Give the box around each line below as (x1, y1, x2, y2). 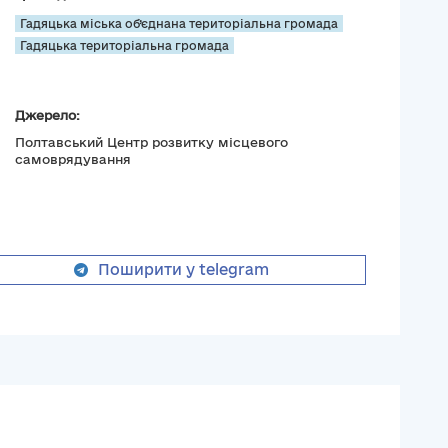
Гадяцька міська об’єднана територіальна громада (19, 17, 338, 31)
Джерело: (14, 108, 80, 123)
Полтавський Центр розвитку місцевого (14, 135, 288, 150)
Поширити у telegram (97, 261, 269, 279)
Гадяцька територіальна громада (19, 39, 229, 53)
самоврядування (14, 152, 131, 167)
